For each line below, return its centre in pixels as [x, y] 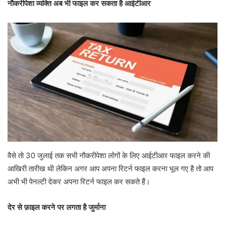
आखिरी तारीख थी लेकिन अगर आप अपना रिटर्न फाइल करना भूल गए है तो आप [110, 168]
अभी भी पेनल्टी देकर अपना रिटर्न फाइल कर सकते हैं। [79, 181]
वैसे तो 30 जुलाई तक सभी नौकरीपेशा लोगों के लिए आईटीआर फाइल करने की [109, 155]
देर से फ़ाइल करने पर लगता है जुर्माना [57, 207]
